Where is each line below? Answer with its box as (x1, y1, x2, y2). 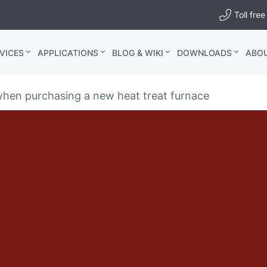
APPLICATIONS (38, 48, 99, 58)
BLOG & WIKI (112, 48, 164, 58)
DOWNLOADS (177, 48, 232, 58)
